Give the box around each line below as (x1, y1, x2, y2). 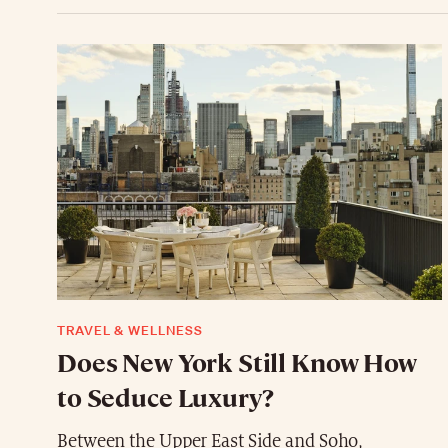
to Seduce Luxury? (57, 380, 274, 414)
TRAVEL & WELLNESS (57, 322, 203, 340)
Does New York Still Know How (57, 345, 417, 379)
